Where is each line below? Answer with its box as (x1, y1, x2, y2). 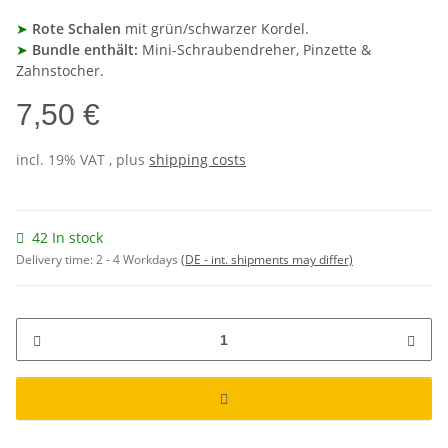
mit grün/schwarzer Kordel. (125, 19, 309, 39)
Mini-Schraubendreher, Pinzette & (138, 40, 371, 60)
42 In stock (32, 228, 103, 248)
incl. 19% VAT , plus (16, 150, 149, 170)
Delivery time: (16, 251, 96, 269)
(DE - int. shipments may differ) (181, 251, 353, 269)
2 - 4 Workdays (96, 251, 181, 269)
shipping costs (149, 150, 246, 170)
